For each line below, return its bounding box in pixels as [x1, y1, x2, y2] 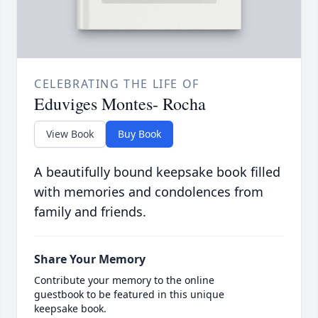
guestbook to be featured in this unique [34, 287, 224, 302]
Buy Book [118, 127, 161, 141]
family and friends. [34, 203, 146, 221]
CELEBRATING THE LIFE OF [34, 76, 199, 92]
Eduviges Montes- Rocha [34, 92, 206, 116]
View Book [46, 127, 94, 141]
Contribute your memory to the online [34, 273, 214, 287]
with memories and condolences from [34, 183, 263, 201]
